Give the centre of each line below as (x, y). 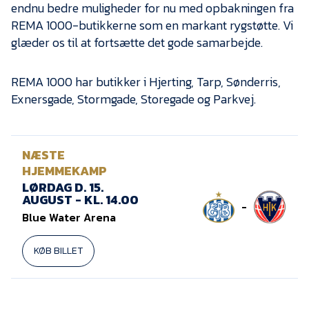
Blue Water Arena (69, 218)
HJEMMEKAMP (64, 171)
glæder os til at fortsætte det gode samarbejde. (137, 43)
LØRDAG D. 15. (63, 188)
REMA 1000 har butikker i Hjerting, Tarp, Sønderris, (146, 82)
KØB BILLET (58, 251)
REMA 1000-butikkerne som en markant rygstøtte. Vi (152, 26)
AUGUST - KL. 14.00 (80, 200)
